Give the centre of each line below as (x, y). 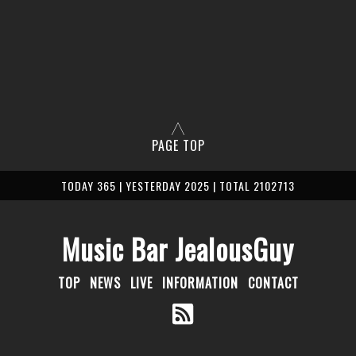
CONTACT (273, 283)
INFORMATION (200, 283)
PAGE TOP (178, 146)
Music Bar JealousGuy (178, 249)
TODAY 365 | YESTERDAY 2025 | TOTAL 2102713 (178, 186)
